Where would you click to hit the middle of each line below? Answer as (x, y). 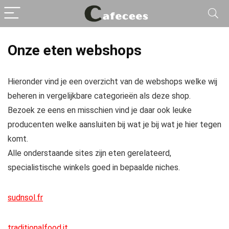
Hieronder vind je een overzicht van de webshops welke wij (112, 82)
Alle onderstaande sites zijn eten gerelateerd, (89, 153)
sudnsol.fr (25, 198)
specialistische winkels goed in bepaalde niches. (94, 167)
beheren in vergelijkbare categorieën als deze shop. (99, 96)
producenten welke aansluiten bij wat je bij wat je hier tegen (114, 124)
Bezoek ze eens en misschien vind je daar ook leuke (100, 110)
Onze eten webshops (75, 50)
